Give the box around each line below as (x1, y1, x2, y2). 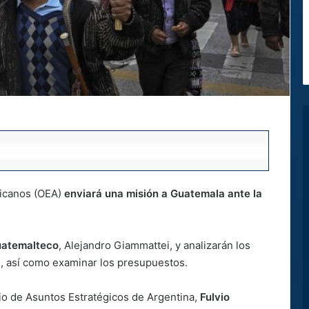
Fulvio (197, 290, 230, 303)
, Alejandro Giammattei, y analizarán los (59, 238, 250, 252)
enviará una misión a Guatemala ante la (64, 186, 262, 200)
